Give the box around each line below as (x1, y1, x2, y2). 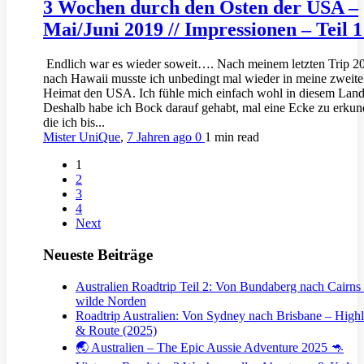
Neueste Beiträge (43, 245, 153, 263)
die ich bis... (43, 115, 105, 130)
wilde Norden (76, 293, 146, 308)
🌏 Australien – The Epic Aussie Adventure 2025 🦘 (76, 340, 344, 354)
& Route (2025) (76, 323, 157, 337)
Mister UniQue (43, 130, 120, 145)
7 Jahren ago (127, 130, 195, 145)
